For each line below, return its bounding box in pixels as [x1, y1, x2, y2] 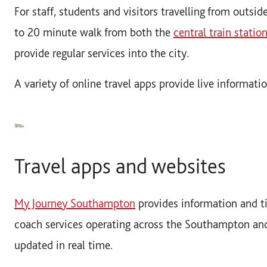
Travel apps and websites [14, 153, 226, 179]
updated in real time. [14, 237, 113, 252]
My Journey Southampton [14, 195, 135, 210]
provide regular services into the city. [14, 45, 189, 60]
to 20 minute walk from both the [14, 24, 173, 39]
